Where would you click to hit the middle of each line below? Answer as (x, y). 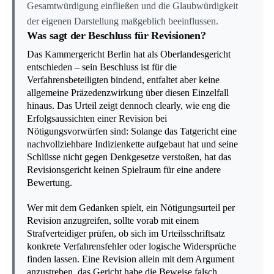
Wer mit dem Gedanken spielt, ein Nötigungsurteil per (131, 208)
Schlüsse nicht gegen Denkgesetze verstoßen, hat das (129, 157)
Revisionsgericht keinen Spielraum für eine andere (124, 169)
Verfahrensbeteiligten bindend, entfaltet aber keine (123, 80)
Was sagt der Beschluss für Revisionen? (117, 35)
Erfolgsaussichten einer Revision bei (97, 118)
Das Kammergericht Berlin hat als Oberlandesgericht (129, 54)
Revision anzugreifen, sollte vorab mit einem (113, 221)
